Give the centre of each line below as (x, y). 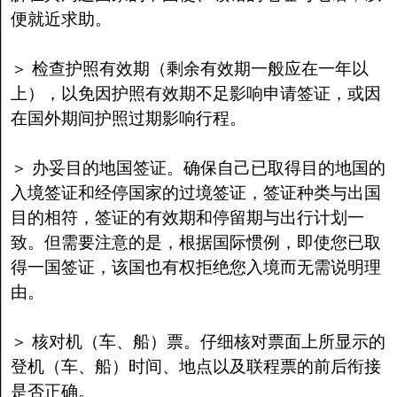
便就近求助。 (61, 19)
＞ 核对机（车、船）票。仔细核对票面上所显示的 (198, 342)
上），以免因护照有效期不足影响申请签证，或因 (195, 93)
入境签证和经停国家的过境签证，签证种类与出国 (195, 193)
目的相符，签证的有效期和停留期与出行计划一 (187, 218)
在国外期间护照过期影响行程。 (128, 118)
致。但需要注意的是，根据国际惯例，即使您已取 (195, 242)
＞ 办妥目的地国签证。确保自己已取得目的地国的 (198, 168)
